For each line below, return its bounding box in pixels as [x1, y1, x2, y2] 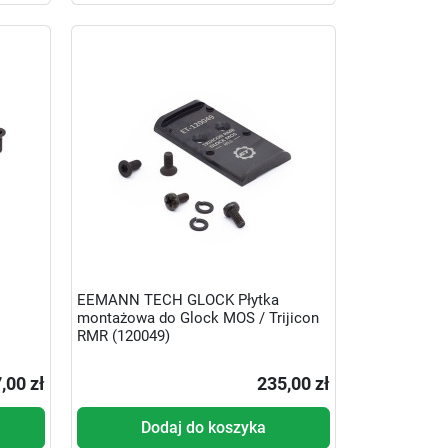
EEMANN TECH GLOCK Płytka [76, 291, 279, 310]
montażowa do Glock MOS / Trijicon [76, 309, 319, 328]
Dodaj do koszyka [140, 417, 266, 437]
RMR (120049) [76, 327, 170, 346]
